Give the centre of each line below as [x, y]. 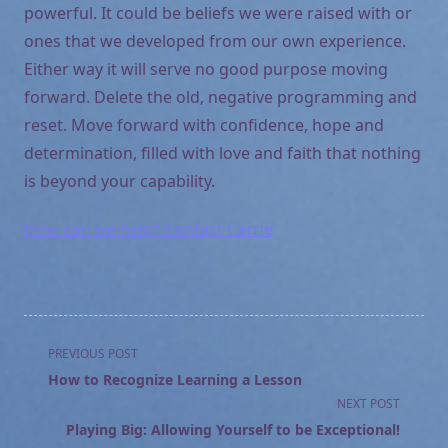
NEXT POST [368, 403]
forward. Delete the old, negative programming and [220, 96]
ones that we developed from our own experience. [215, 40]
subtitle [51, 398]
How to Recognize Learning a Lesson [175, 379]
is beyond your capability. [119, 180]
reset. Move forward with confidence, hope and [204, 124]
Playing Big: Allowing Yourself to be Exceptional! [233, 429]
